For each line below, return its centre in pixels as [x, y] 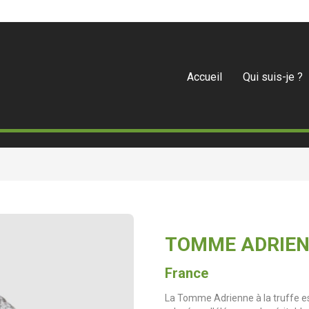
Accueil [205, 77]
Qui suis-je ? [273, 77]
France [187, 273]
